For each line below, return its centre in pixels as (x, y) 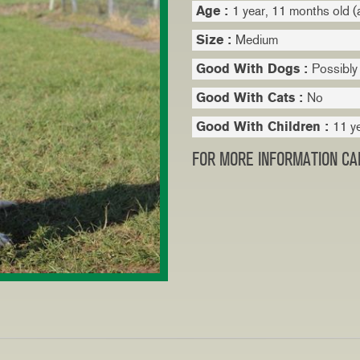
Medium (257, 40)
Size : (216, 40)
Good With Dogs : (254, 69)
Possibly (335, 69)
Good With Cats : (252, 98)
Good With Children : (264, 127)
